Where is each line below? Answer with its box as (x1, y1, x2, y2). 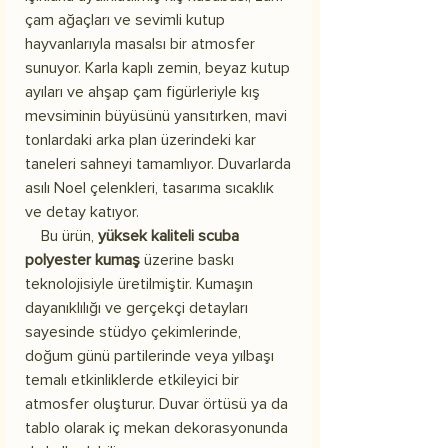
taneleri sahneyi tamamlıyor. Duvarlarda (25, 153, 291, 174)
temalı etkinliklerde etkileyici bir (25, 369, 239, 390)
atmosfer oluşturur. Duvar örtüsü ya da (25, 393, 288, 414)
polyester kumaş (25, 249, 140, 270)
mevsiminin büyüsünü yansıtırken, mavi (25, 105, 287, 126)
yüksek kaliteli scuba (98, 225, 239, 246)
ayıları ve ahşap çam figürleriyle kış (25, 81, 260, 102)
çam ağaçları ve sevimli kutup (25, 9, 225, 30)
